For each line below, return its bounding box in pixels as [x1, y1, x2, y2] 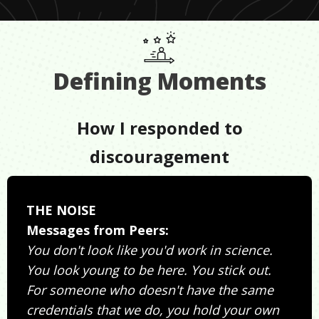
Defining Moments [53, 66, 266, 97]
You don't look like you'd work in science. [26, 241, 273, 259]
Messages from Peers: [26, 221, 169, 239]
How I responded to [76, 116, 243, 140]
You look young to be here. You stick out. [26, 261, 271, 279]
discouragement [90, 145, 229, 169]
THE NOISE [26, 202, 96, 219]
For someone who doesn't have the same [26, 281, 273, 299]
